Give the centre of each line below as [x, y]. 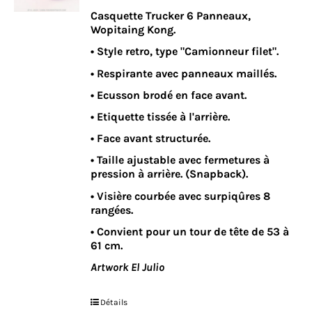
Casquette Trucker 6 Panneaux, [171, 16]
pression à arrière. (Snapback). [170, 174]
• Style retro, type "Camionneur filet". [185, 52]
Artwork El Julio [128, 267]
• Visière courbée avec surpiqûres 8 [181, 196]
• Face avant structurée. [151, 139]
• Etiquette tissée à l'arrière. [161, 116]
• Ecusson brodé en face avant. [169, 95]
